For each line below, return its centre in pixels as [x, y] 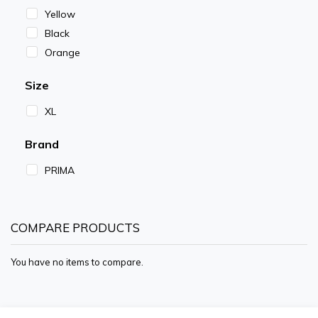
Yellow [60, 15]
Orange [62, 53]
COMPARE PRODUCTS [75, 228]
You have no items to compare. [77, 262]
